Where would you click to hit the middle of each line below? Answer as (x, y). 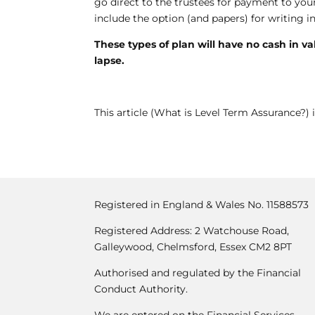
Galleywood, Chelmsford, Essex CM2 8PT (193, 246)
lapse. (110, 61)
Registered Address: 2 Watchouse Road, (192, 230)
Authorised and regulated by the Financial (198, 272)
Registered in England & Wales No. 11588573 (202, 204)
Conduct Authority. (141, 289)
